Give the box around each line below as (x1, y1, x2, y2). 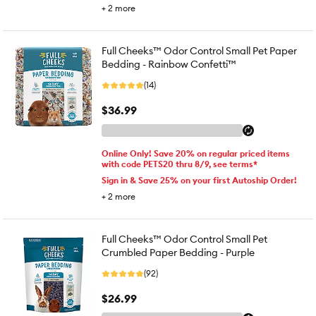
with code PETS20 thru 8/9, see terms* (102, 159, 257, 169)
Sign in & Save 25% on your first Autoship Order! (102, 175, 297, 186)
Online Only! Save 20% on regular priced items (102, 148, 290, 159)
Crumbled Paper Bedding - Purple (102, 246, 255, 259)
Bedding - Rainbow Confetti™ (102, 58, 236, 71)
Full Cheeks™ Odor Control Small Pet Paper (102, 44, 297, 57)
